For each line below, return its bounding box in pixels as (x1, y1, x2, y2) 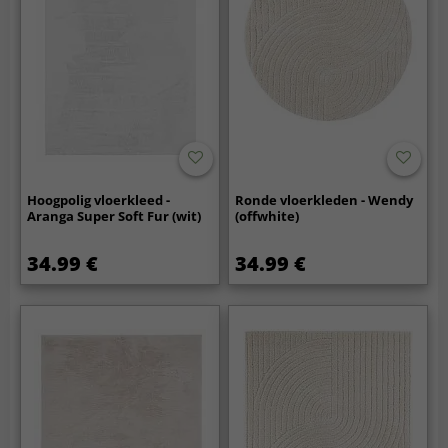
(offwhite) (235, 206, 300, 225)
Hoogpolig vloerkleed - (27, 190, 171, 209)
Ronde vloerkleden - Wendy (235, 190, 414, 209)
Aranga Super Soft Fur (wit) (27, 206, 202, 225)
